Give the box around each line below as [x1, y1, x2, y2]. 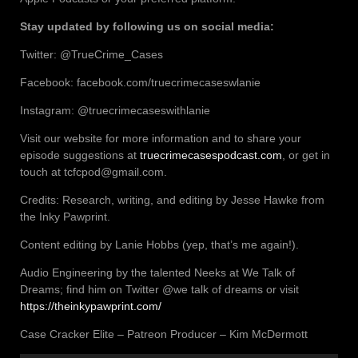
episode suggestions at [20, 148, 140, 161]
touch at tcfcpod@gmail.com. [20, 165, 167, 178]
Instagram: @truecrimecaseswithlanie [20, 103, 210, 117]
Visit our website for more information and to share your [20, 131, 301, 145]
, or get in [282, 148, 330, 161]
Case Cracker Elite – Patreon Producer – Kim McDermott [20, 327, 308, 340]
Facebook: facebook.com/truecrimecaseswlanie [20, 75, 261, 89]
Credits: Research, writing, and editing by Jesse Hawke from [20, 193, 324, 206]
